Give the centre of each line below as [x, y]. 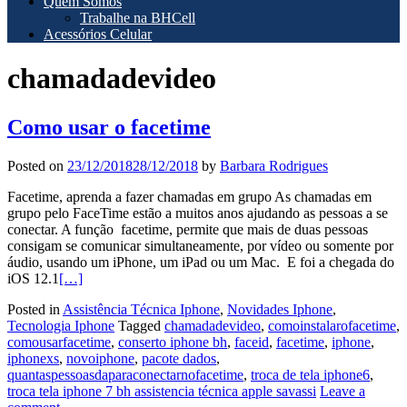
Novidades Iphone [280, 309]
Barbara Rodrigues [274, 165]
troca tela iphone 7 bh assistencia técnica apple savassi [162, 391]
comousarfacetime [59, 342]
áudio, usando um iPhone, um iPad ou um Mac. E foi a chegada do [201, 262]
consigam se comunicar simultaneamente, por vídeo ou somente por [200, 245]
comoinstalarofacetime [332, 325]
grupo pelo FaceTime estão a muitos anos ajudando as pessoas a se [198, 213]
